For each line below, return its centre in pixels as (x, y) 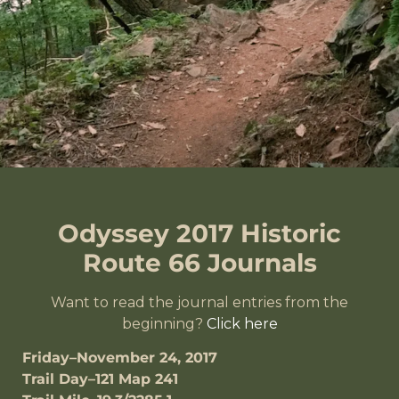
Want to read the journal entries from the (199, 302)
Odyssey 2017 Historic (199, 233)
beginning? (164, 324)
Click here (242, 324)
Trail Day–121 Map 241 (100, 379)
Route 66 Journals (199, 263)
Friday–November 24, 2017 (120, 358)
